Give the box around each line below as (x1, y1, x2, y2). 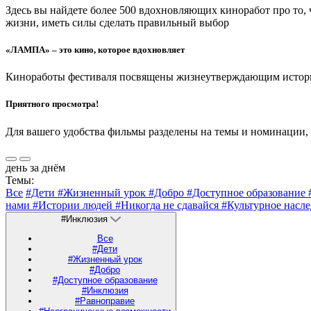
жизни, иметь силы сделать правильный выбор (6, 16, 229, 28)
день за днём (6, 161, 65, 174)
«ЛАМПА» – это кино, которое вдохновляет (6, 44, 185, 56)
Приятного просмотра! (6, 99, 99, 110)
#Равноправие (75, 295, 135, 306)
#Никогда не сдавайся (115, 199, 221, 211)
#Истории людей (33, 199, 115, 211)
